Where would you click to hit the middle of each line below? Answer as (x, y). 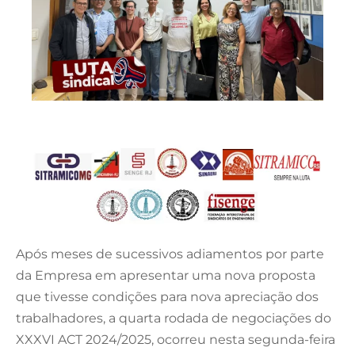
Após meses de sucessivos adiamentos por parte (170, 254)
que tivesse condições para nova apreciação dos (167, 296)
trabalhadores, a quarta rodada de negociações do (174, 318)
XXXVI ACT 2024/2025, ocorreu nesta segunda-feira (176, 339)
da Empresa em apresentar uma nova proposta (166, 275)
